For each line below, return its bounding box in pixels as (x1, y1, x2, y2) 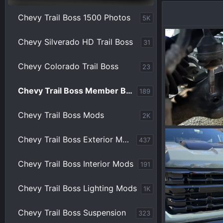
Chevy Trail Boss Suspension (17, 208, 126, 218)
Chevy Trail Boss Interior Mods (17, 159, 133, 169)
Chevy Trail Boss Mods (17, 110, 104, 120)
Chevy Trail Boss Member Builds (125, 86, 132, 96)
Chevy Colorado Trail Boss (17, 61, 118, 71)
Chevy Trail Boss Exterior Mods (122, 134, 129, 144)
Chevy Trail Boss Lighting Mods (17, 183, 137, 193)
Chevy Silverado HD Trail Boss (17, 37, 133, 47)
